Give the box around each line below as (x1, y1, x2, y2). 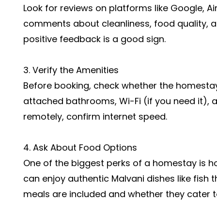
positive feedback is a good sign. (23, 33, 166, 45)
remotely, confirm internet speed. (23, 110, 167, 123)
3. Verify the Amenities (23, 64, 119, 76)
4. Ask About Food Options (23, 141, 137, 154)
